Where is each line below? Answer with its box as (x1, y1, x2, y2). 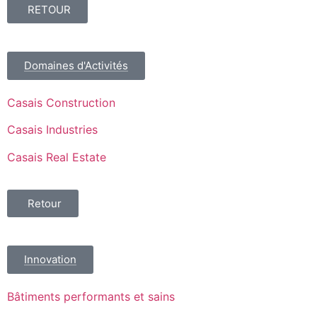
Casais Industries (7, 122, 98, 137)
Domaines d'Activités (24, 58, 128, 72)
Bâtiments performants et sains (7, 289, 175, 304)
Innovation (24, 252, 76, 266)
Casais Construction (7, 95, 115, 110)
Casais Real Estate (7, 149, 106, 164)
